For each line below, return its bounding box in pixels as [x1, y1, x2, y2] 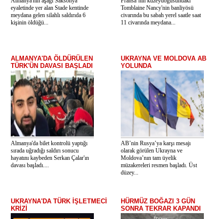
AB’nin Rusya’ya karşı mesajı [121, 140, 191, 147]
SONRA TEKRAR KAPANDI [121, 205, 201, 212]
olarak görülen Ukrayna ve [121, 147, 182, 154]
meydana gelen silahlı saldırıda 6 [11, 12, 86, 19]
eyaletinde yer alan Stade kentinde [11, 4, 88, 11]
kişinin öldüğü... [11, 19, 48, 26]
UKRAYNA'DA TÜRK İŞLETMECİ [11, 197, 107, 205]
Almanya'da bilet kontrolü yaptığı [11, 140, 88, 147]
